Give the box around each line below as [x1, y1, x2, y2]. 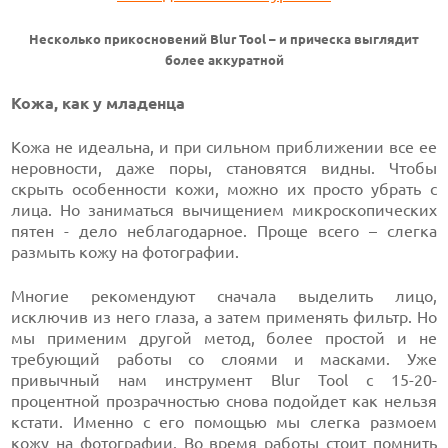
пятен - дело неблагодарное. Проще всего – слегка [11, 222, 437, 240]
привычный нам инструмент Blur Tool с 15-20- [11, 371, 437, 389]
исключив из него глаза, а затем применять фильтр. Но [11, 308, 437, 326]
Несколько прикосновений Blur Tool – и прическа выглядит [29, 32, 419, 47]
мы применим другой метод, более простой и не [11, 329, 437, 347]
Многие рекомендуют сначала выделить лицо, [11, 287, 437, 305]
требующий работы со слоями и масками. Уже [11, 350, 437, 368]
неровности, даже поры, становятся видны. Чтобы [11, 159, 437, 177]
